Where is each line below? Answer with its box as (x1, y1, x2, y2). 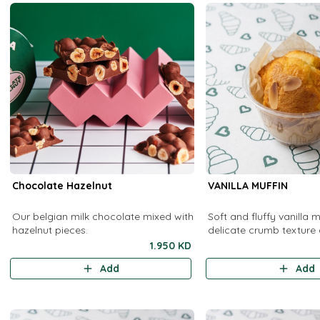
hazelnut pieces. (12, 224, 89, 236)
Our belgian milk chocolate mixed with (12, 210, 194, 223)
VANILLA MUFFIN (208, 179, 289, 192)
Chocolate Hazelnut (12, 179, 113, 192)
